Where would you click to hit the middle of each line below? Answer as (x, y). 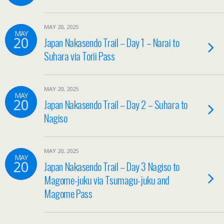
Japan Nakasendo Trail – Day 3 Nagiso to (112, 166)
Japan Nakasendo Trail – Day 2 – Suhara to (116, 104)
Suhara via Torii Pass (79, 56)
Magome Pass (68, 193)
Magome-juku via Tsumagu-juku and (107, 180)
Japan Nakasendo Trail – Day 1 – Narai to (112, 42)
